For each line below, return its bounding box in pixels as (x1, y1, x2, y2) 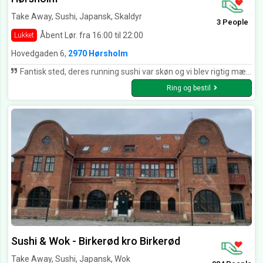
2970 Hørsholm (68, 49, 128, 59)
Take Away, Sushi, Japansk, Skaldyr (11, 12, 142, 22)
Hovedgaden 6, (11, 49, 68, 59)
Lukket (14, 31, 34, 40)
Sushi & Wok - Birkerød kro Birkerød (11, 235, 180, 248)
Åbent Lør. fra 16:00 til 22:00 (40, 30, 143, 40)
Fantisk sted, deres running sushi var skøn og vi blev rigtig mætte (18, 67, 246, 77)
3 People (217, 18, 248, 27)
